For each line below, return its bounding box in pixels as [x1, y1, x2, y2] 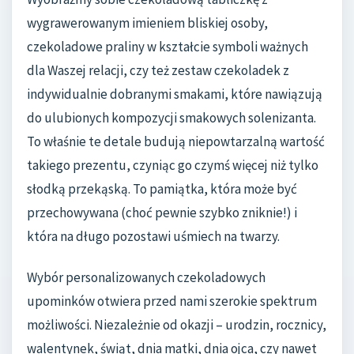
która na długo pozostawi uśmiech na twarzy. [27, 228, 280, 246]
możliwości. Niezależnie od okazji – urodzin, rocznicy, [27, 315, 326, 333]
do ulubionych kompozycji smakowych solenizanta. [27, 109, 316, 127]
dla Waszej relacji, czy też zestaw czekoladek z [27, 62, 289, 80]
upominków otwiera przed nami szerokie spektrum [27, 292, 317, 310]
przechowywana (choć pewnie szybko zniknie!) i [27, 204, 297, 222]
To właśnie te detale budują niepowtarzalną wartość [27, 133, 325, 151]
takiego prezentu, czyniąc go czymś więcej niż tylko [27, 156, 318, 175]
